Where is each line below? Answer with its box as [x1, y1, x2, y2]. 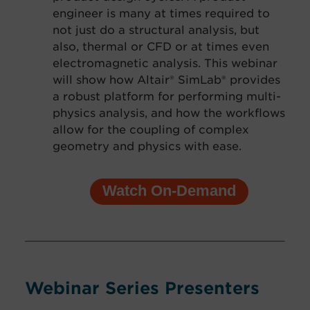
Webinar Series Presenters [25, 277, 259, 298]
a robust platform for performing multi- [53, 89, 281, 103]
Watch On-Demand [102, 182, 236, 200]
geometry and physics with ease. [53, 138, 245, 153]
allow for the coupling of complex [53, 122, 249, 136]
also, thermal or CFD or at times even [53, 39, 269, 53]
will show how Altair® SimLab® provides [53, 72, 280, 86]
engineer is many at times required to [53, 6, 270, 20]
